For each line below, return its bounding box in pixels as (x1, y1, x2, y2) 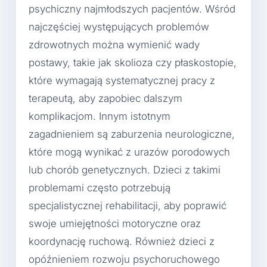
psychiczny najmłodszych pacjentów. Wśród (29, 2, 235, 15)
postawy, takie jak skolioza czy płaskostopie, (29, 56, 237, 69)
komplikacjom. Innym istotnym (29, 110, 170, 122)
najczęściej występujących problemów (29, 20, 209, 33)
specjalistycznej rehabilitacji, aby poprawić (29, 199, 226, 212)
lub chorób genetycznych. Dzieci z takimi (29, 163, 221, 176)
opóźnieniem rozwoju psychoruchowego (29, 253, 220, 265)
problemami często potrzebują (29, 181, 170, 194)
